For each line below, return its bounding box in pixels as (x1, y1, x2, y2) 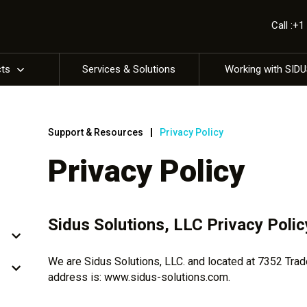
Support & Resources (47, 127, 143, 138)
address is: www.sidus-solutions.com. (47, 271, 230, 284)
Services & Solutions (82, 63, 176, 75)
